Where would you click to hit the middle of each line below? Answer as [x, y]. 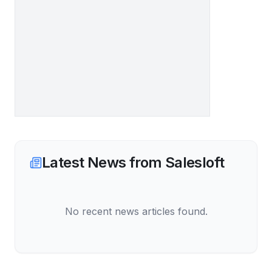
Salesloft [195, 163]
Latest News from [104, 163]
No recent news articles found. [136, 212]
